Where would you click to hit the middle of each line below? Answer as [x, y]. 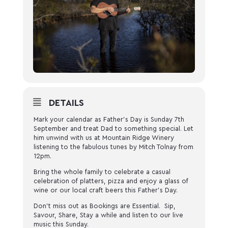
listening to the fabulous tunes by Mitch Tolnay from [113, 147]
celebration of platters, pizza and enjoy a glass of [111, 181]
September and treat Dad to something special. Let [113, 129]
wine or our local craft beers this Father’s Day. [106, 190]
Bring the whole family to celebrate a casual [102, 172]
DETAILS [66, 103]
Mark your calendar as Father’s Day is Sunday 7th [109, 120]
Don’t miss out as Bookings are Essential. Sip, [104, 206]
